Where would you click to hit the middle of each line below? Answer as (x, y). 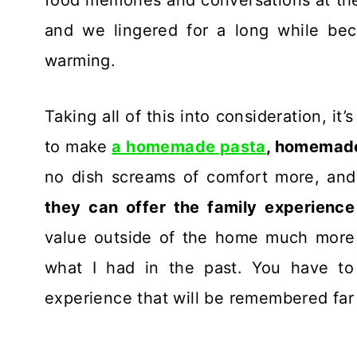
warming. (80, 60)
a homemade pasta (189, 146)
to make (76, 146)
